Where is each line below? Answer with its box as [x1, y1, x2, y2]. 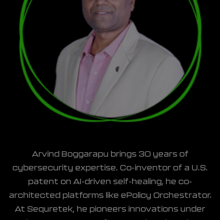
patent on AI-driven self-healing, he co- [28, 178, 192, 186]
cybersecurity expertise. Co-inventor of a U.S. [12, 164, 208, 172]
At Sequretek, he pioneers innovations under [15, 205, 205, 214]
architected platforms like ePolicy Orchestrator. [8, 192, 212, 200]
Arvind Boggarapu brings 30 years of [31, 150, 189, 159]
